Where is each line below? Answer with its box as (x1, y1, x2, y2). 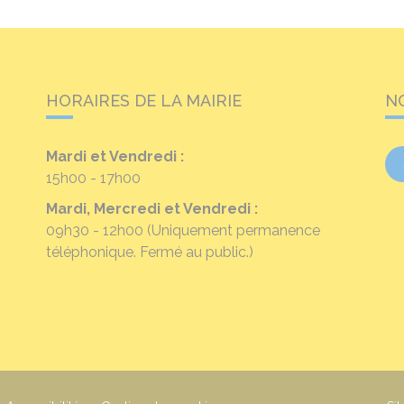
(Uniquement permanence (146, 222, 320, 240)
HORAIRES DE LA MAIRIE (45, 91, 242, 111)
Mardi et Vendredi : (45, 148, 184, 166)
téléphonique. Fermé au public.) (45, 243, 253, 262)
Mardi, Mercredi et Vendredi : (45, 200, 258, 218)
